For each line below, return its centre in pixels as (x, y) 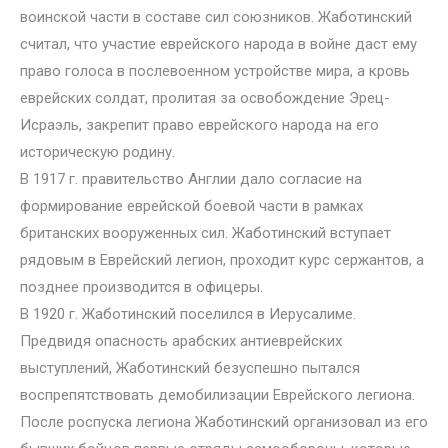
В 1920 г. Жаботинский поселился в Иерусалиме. (188, 314)
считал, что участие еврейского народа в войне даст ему (218, 44)
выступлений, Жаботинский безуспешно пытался (190, 368)
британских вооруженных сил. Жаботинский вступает (205, 233)
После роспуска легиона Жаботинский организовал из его (224, 422)
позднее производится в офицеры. (141, 287)
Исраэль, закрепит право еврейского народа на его (199, 125)
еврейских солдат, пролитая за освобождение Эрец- (205, 98)
